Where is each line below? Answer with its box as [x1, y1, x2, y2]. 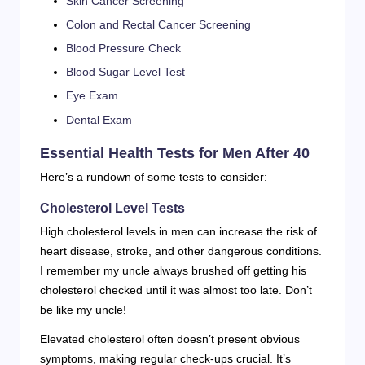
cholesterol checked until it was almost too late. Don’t [40, 283, 312, 297]
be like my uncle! [40, 302, 126, 316]
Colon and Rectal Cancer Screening [66, 18, 251, 32]
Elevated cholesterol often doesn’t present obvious [40, 332, 300, 345]
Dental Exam [66, 112, 132, 126]
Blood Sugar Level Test [66, 65, 185, 79]
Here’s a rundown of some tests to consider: [40, 169, 267, 183]
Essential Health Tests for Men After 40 [40, 143, 310, 161]
